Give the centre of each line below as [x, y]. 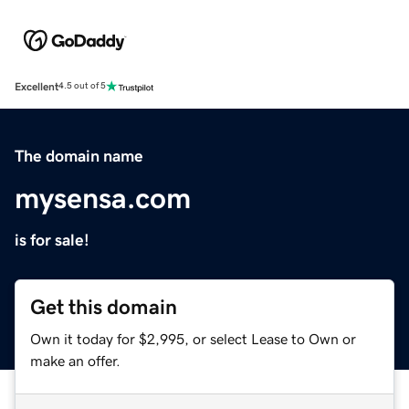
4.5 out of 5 [82, 86]
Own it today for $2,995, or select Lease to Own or [193, 338]
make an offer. [75, 360]
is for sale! [52, 240]
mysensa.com [103, 198]
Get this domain [104, 307]
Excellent [37, 86]
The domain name [79, 156]
